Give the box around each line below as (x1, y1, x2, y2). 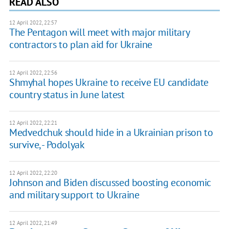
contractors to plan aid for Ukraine (9, 38, 152, 52)
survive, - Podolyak (9, 138, 85, 152)
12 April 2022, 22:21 (9, 119, 57, 127)
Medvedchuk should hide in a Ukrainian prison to (9, 126, 213, 140)
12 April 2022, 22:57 (9, 19, 57, 27)
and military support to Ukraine (9, 188, 140, 202)
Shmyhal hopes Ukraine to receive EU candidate (9, 76, 209, 89)
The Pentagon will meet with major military (9, 26, 190, 39)
